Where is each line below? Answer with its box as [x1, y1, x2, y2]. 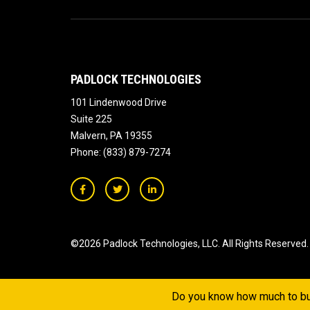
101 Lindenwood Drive [71, 97, 167, 109]
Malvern [71, 130, 106, 142]
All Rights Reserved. [220, 238, 309, 250]
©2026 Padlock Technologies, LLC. [71, 238, 220, 250]
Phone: [71, 147, 103, 158]
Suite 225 [71, 113, 112, 125]
